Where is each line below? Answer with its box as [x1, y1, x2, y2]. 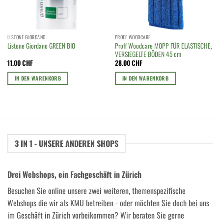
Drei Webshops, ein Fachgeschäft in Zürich [7, 168, 141, 181]
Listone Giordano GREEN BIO [7, 41, 75, 51]
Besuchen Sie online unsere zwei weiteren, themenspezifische [7, 185, 186, 197]
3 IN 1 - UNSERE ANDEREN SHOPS [14, 137, 118, 149]
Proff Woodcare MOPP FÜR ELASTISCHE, [114, 40, 212, 51]
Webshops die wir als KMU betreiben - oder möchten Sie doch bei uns [7, 197, 209, 209]
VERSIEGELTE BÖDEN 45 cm [114, 49, 181, 59]
